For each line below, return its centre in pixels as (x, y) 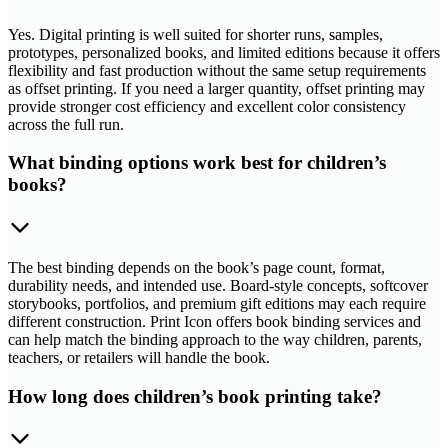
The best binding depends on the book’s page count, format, (196, 267)
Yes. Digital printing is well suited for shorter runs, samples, (195, 34)
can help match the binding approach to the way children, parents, (215, 339)
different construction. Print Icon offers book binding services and (214, 321)
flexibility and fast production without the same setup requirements (217, 70)
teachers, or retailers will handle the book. (139, 357)
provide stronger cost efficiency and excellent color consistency (207, 106)
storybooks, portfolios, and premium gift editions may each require (217, 303)
